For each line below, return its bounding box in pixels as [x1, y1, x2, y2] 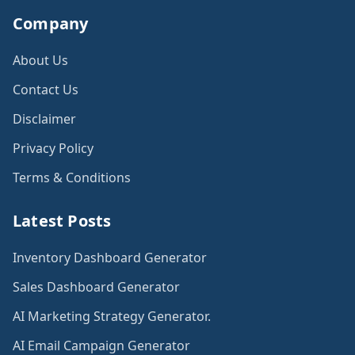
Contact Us [13, 81, 78, 99]
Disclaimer [13, 110, 76, 128]
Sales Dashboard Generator [13, 278, 180, 296]
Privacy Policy [13, 139, 94, 158]
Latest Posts [13, 210, 112, 232]
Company [13, 13, 89, 35]
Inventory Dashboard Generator [13, 249, 207, 267]
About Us [13, 52, 68, 70]
